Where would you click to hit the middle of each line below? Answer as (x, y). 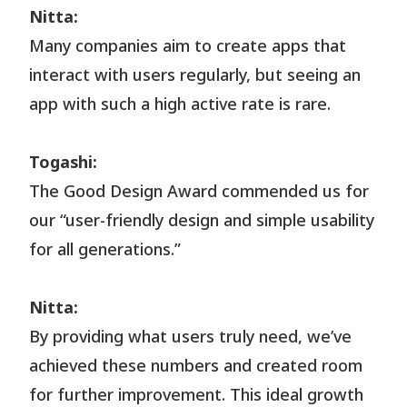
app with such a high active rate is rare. (180, 104)
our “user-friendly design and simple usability (202, 221)
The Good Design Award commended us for (199, 192)
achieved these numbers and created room (196, 366)
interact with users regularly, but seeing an (195, 75)
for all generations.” (105, 250)
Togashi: (64, 163)
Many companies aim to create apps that (188, 46)
